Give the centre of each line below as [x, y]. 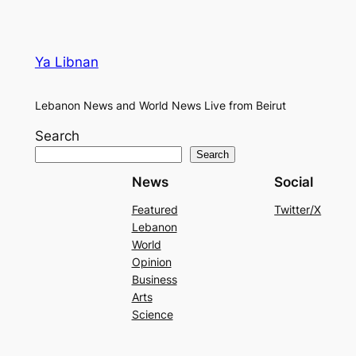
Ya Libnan [66, 62]
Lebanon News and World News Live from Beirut [160, 105]
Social [294, 182]
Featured [155, 210]
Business [154, 280]
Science [152, 315]
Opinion [151, 262]
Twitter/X [298, 210]
